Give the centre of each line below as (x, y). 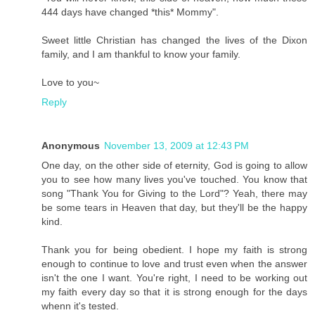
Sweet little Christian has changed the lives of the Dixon (174, 40)
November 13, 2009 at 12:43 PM (176, 145)
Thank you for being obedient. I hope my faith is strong (174, 249)
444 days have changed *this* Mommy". (130, 12)
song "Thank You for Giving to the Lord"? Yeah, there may (174, 193)
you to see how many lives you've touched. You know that (174, 179)
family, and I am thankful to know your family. (141, 54)
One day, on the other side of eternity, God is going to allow (174, 165)
